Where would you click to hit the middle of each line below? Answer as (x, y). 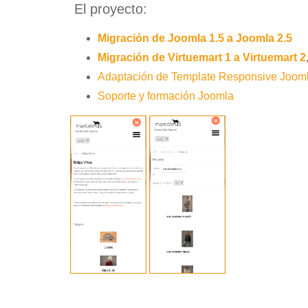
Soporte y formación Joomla (166, 96)
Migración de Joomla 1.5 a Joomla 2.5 (195, 38)
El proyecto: (109, 9)
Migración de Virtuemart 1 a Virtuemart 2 (202, 57)
